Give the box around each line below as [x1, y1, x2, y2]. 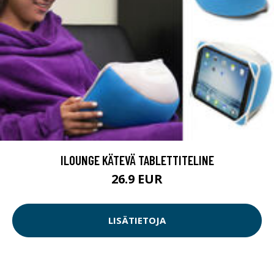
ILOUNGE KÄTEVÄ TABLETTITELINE [60, 152, 214, 168]
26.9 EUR [111, 170, 163, 187]
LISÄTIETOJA [108, 214, 166, 227]
